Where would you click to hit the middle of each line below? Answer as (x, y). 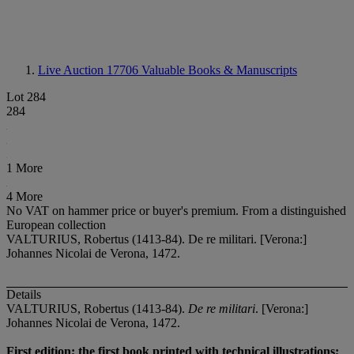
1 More (24, 168)
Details (24, 295)
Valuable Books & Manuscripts (219, 70)
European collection (56, 225)
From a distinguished (294, 211)
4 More (24, 196)
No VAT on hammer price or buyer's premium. (124, 211)
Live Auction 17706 (90, 70)
